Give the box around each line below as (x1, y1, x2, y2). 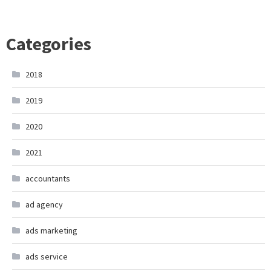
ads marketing (25, 225, 77, 236)
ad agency (25, 199, 63, 210)
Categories (6, 32, 91, 55)
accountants (25, 173, 70, 184)
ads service (25, 251, 68, 262)
